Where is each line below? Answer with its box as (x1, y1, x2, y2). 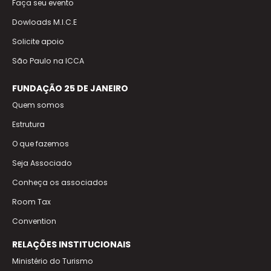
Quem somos (12, 100, 64, 111)
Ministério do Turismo (12, 256, 93, 267)
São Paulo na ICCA (12, 56, 84, 67)
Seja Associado (12, 158, 72, 169)
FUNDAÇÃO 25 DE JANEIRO (12, 82, 128, 95)
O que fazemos (12, 139, 69, 149)
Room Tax (12, 197, 51, 207)
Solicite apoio (12, 36, 64, 47)
